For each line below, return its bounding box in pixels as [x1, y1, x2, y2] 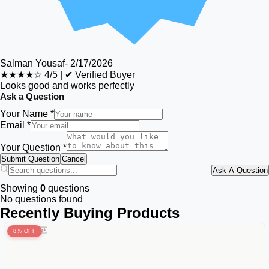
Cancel [62, 154, 86, 163]
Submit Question [1, 154, 59, 163]
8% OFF [13, 228, 36, 234]
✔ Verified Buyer [65, 70, 135, 80]
